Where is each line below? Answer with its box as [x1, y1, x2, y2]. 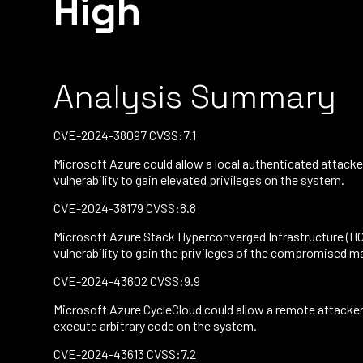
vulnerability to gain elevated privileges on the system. [53, 172, 344, 187]
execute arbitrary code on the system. [53, 318, 257, 333]
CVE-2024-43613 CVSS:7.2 [53, 346, 196, 361]
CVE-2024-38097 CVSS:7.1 [53, 127, 196, 143]
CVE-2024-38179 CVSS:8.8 [53, 200, 196, 216]
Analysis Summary [53, 76, 336, 117]
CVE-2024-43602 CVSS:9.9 [53, 273, 200, 288]
